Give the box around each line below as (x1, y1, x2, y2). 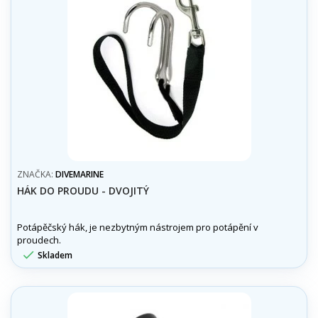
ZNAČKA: (17, 168, 55, 180)
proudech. (17, 233, 61, 246)
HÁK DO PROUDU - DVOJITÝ (17, 183, 149, 197)
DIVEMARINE (55, 168, 104, 180)
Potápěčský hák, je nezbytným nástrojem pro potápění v (17, 220, 258, 234)
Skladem (35, 248, 72, 261)
